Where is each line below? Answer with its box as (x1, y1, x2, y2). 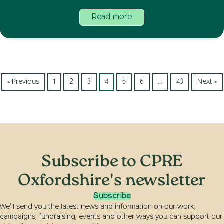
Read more (92, 13, 132, 21)
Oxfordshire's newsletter (17, 169, 206, 193)
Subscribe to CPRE (41, 150, 183, 174)
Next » (197, 78, 217, 85)
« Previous (7, 78, 39, 85)
